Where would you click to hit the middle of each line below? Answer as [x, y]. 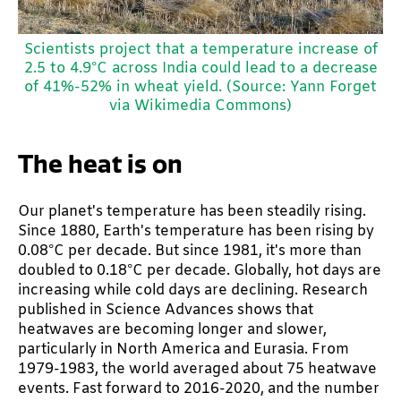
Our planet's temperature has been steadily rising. [192, 212]
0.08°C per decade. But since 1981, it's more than [190, 252]
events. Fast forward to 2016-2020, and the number [199, 389]
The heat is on [100, 165]
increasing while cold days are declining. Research [193, 291]
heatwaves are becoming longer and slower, [172, 330]
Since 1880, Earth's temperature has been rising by [196, 232]
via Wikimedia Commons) [200, 107]
